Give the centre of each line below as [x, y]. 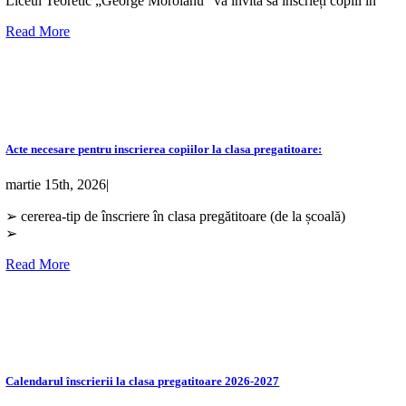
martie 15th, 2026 [56, 184]
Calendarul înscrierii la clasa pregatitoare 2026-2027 [143, 381]
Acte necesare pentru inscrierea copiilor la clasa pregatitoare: [164, 149]
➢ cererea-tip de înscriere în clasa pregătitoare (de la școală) [176, 216]
